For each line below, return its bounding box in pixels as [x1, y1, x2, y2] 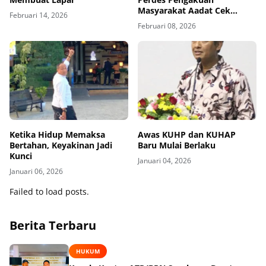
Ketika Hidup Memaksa [9, 128, 105, 140]
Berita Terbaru [9, 217, 96, 233]
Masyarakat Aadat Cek [138, 4, 230, 16]
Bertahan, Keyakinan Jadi [9, 139, 112, 151]
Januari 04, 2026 [138, 155, 191, 166]
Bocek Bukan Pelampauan [138, 15, 245, 27]
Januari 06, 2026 [9, 166, 63, 176]
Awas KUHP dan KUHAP [138, 128, 236, 140]
